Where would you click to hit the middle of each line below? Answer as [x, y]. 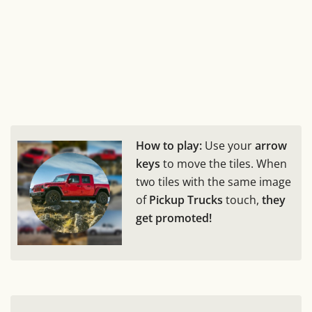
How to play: [169, 146]
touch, [242, 200]
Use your [228, 146]
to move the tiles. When [224, 164]
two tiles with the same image [213, 182]
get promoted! [174, 218]
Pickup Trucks [186, 200]
